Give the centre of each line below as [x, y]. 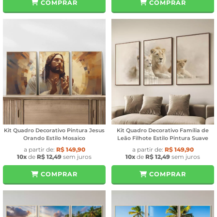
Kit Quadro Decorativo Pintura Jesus [54, 131]
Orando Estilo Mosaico [54, 138]
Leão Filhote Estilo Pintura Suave [163, 138]
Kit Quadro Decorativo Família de [163, 131]
